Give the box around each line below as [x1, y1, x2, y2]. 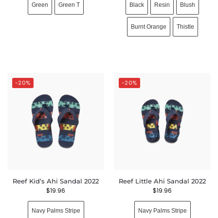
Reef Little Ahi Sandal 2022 [119, 177, 206, 185]
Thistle [176, 23, 194, 30]
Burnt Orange [130, 23, 166, 30]
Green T [58, 1, 80, 8]
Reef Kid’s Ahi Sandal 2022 [13, 177, 99, 185]
